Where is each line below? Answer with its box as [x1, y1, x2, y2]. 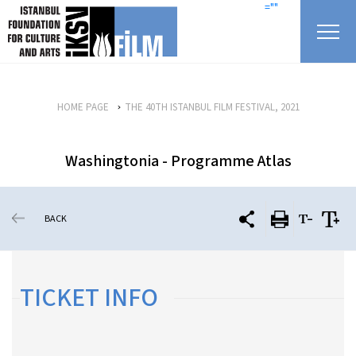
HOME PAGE [56, 100, 109, 114]
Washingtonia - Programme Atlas [64, 150, 292, 172]
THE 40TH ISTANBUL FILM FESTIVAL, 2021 [124, 100, 300, 114]
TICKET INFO [20, 280, 158, 316]
